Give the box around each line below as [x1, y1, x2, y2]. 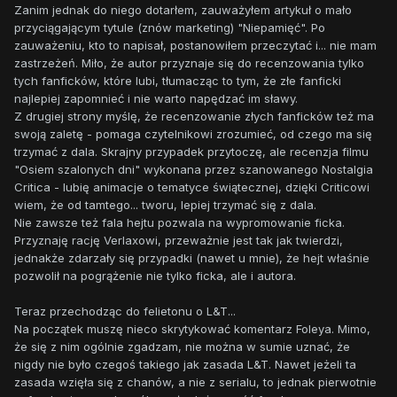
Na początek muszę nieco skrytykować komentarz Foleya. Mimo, [14, 322, 370, 337]
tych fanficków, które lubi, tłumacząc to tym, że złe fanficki [14, 74, 341, 89]
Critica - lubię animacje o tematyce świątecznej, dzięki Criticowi [14, 180, 370, 195]
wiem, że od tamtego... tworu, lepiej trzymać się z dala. [14, 198, 320, 213]
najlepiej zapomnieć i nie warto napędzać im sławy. [14, 91, 301, 106]
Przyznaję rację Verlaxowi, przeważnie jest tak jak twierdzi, [14, 233, 343, 248]
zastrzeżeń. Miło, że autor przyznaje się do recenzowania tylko [14, 56, 364, 71]
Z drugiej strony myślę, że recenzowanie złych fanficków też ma [14, 109, 374, 124]
